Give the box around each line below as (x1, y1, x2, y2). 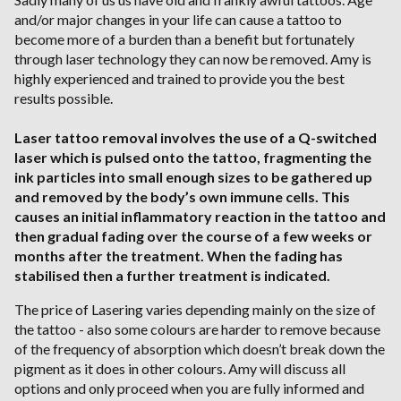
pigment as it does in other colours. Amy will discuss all (14, 360, 346, 378)
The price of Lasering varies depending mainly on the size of (14, 301, 376, 319)
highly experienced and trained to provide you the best (14, 70, 345, 88)
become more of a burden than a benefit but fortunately (14, 30, 354, 48)
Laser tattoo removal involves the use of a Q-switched (14, 129, 377, 147)
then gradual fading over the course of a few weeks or (14, 227, 372, 245)
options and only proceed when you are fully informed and (14, 380, 364, 397)
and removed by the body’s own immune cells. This (14, 188, 350, 206)
